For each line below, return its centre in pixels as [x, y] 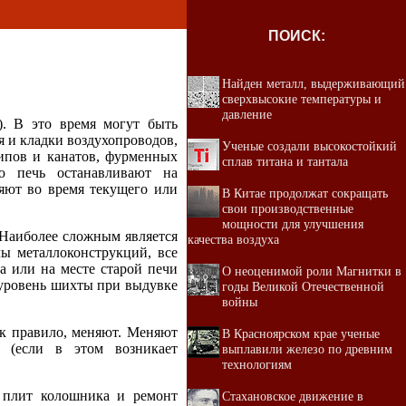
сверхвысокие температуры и [302, 99]
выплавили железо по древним [307, 349]
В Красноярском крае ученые [301, 333]
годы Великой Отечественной [303, 286]
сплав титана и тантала [285, 161]
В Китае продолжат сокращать [305, 193]
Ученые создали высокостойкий [309, 146]
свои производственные [288, 208]
